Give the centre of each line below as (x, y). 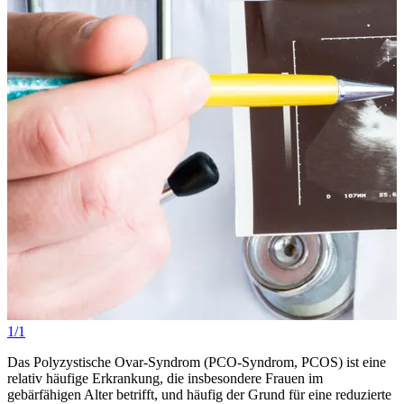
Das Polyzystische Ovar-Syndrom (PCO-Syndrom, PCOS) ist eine (197, 362)
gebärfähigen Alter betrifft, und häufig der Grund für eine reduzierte (199, 394)
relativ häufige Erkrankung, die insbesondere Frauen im (165, 378)
